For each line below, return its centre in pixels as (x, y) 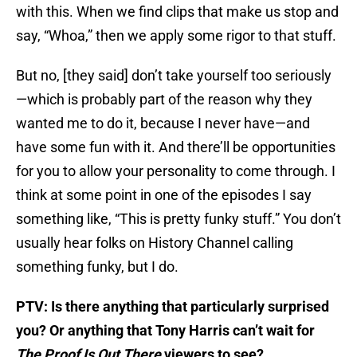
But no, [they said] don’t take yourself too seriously (174, 76)
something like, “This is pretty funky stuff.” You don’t (178, 219)
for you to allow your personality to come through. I (176, 171)
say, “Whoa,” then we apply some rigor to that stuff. (176, 36)
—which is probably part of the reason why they (164, 100)
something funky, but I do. (97, 267)
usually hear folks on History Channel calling (155, 243)
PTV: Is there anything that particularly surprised (173, 307)
